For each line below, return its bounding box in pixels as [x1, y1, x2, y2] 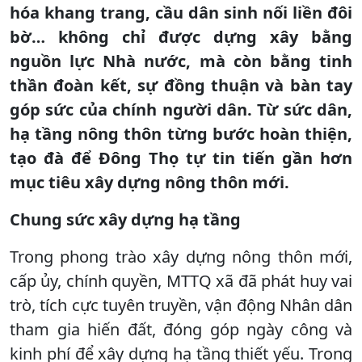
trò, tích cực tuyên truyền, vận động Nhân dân [10, 293, 352, 316]
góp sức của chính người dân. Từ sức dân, [10, 98, 352, 120]
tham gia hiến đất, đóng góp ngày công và [10, 318, 352, 340]
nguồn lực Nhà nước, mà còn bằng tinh [10, 49, 352, 72]
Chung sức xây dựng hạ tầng [10, 208, 241, 230]
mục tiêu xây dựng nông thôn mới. [10, 170, 289, 193]
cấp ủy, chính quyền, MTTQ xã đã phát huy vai [10, 269, 352, 292]
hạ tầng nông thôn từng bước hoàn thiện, [10, 122, 352, 145]
